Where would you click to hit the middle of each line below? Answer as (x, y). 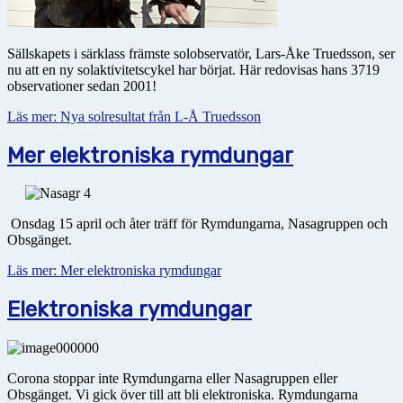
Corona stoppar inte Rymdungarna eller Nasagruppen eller (172, 379)
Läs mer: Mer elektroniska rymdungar (114, 271)
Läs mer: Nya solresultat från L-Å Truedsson (134, 116)
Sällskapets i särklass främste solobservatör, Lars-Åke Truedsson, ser (201, 53)
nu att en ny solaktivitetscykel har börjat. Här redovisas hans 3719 (193, 69)
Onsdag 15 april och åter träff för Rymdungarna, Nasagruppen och (197, 224)
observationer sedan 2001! (82, 85)
